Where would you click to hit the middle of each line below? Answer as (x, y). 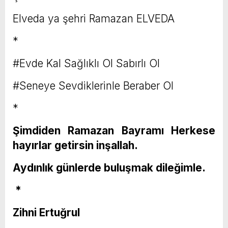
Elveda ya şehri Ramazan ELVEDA (94, 19)
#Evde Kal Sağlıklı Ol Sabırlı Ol (86, 64)
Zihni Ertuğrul (46, 213)
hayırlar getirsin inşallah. (75, 146)
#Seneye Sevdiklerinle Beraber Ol (93, 86)
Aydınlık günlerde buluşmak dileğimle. (109, 168)
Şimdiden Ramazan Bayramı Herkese (114, 131)
